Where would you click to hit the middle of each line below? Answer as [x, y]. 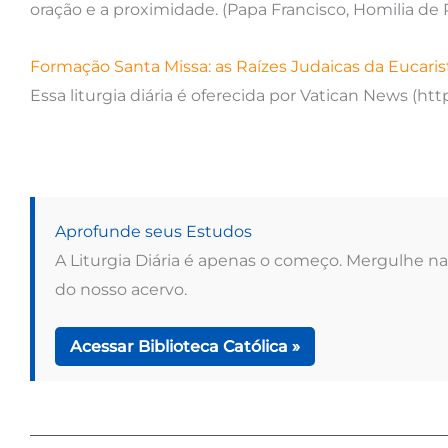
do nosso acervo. [121, 289]
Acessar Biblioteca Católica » [185, 346]
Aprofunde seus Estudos [153, 231]
